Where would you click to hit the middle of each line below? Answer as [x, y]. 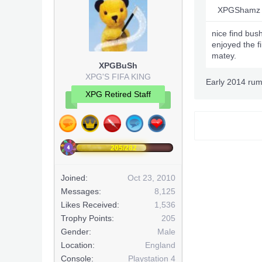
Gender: [76, 232]
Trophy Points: [87, 218]
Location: [78, 245]
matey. [224, 56]
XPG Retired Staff [118, 94]
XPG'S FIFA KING [118, 77]
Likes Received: [90, 205]
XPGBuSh [118, 65]
